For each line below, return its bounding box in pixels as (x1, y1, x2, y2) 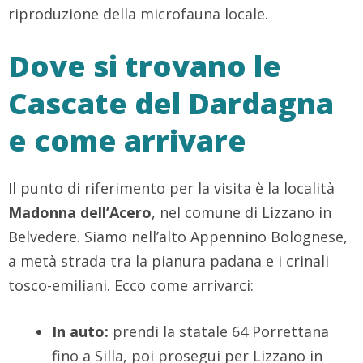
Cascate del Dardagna (8, 83, 334, 124)
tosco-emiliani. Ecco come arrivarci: (8, 275, 254, 296)
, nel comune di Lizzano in (152, 203, 331, 223)
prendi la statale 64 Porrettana (109, 322, 329, 342)
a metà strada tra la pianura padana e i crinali (8, 251, 329, 271)
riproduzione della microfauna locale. (8, 4, 268, 24)
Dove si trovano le (8, 46, 281, 87)
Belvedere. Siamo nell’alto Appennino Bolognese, (8, 227, 348, 247)
